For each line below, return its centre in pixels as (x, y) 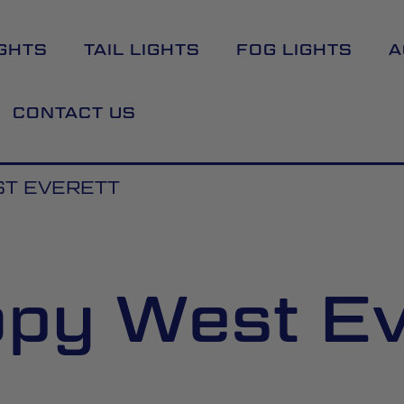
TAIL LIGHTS (142, 50)
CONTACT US (74, 113)
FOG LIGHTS (294, 50)
